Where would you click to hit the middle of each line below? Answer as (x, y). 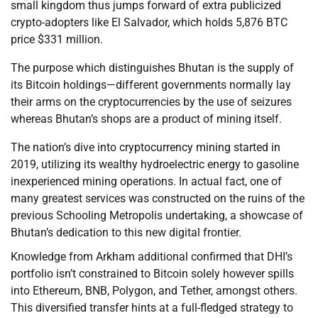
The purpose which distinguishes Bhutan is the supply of (152, 68)
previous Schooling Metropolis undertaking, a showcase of (157, 216)
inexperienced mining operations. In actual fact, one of (146, 182)
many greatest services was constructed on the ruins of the (158, 199)
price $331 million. (57, 40)
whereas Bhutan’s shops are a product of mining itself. (146, 119)
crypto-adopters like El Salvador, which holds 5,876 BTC (149, 23)
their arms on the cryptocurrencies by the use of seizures (151, 102)
